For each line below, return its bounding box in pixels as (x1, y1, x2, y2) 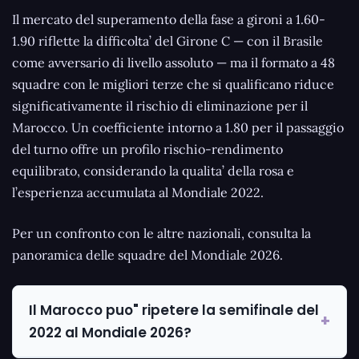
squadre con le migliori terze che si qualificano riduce (12, 76, 334, 93)
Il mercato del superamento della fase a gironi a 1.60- (12, 11, 325, 28)
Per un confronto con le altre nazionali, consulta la (12, 225, 311, 242)
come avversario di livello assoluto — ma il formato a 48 (12, 54, 335, 71)
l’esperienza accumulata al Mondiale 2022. (12, 184, 264, 201)
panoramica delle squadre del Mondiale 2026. (12, 247, 283, 264)
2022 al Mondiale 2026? (29, 323, 192, 343)
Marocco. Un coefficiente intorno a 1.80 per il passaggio (12, 119, 344, 136)
